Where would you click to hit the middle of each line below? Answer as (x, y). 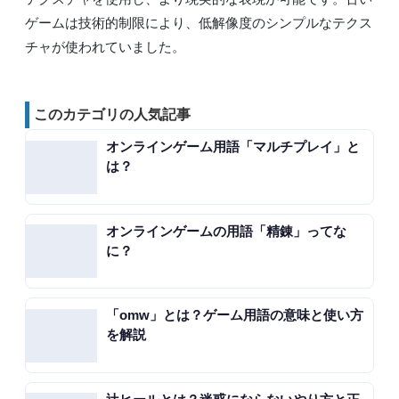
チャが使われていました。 (105, 46)
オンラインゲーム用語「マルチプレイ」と (233, 147)
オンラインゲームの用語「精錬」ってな (226, 231)
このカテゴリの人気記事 (112, 114)
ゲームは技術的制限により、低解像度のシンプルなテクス (199, 22)
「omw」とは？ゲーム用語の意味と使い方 (235, 315)
